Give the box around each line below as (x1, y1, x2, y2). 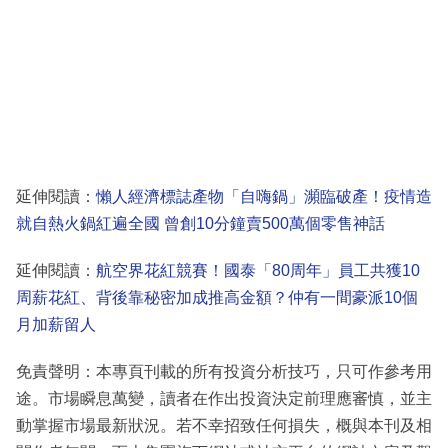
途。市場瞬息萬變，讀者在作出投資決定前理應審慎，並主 (16, 390, 432, 408)
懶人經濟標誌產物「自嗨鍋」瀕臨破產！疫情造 (96, 188, 432, 206)
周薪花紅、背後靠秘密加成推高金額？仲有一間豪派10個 (16, 289, 418, 307)
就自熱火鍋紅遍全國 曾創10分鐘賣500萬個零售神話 (16, 215, 385, 233)
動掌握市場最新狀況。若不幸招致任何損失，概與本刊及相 (16, 417, 432, 435)
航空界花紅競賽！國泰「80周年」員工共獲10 (96, 262, 420, 280)
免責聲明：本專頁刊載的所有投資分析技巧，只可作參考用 (16, 363, 432, 381)
